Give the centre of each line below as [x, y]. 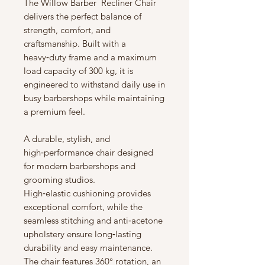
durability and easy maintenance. [88, 248]
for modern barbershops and [80, 166]
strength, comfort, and [67, 30]
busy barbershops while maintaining [94, 98]
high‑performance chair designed [88, 153]
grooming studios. [59, 180]
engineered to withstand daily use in [94, 85]
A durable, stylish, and [67, 139]
